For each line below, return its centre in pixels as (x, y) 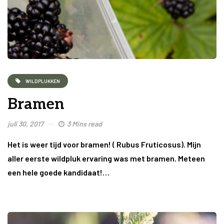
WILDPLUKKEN (43, 81)
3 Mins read (84, 124)
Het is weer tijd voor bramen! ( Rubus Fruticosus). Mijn (104, 144)
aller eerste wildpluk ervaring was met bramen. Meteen (106, 158)
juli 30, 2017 (25, 124)
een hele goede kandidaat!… (58, 172)
